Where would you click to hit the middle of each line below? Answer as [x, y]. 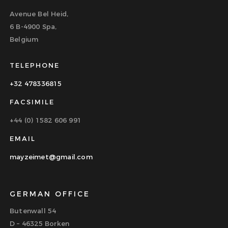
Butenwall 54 [33, 211]
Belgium [24, 39]
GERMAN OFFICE [50, 194]
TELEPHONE [35, 65]
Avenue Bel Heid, [39, 13]
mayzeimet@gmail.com [51, 157]
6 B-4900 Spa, [33, 26]
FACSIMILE [32, 102]
